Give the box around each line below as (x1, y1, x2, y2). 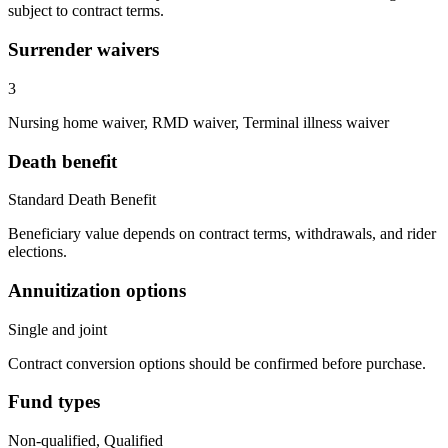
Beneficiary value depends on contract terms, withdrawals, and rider (8, 225, 436, 243)
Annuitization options (8, 280, 186, 301)
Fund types (8, 391, 100, 413)
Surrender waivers (8, 39, 159, 61)
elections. (8, 243, 67, 261)
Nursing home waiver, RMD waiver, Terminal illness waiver (8, 113, 389, 131)
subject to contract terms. (8, 2, 164, 20)
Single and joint (8, 320, 107, 338)
